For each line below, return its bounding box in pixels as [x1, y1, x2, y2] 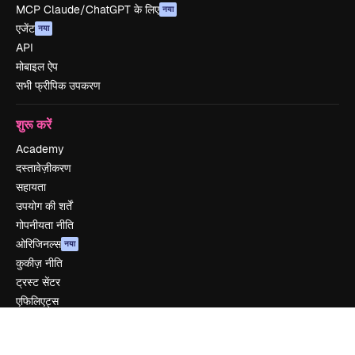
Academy [16, 142, 64, 156]
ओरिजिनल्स [16, 237, 61, 251]
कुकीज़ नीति [16, 256, 63, 270]
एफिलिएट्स [16, 294, 59, 308]
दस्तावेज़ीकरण [16, 161, 71, 175]
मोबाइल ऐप [16, 59, 58, 74]
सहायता [16, 180, 46, 194]
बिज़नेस [16, 313, 45, 327]
